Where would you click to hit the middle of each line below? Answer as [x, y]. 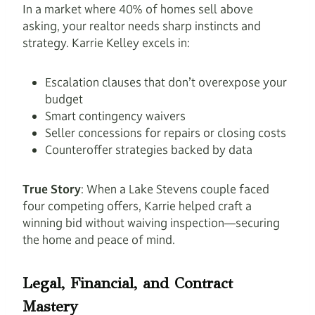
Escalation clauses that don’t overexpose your [166, 82]
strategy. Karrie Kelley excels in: [106, 43]
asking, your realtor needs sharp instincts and [142, 26]
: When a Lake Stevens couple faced [175, 189]
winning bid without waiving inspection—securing [151, 223]
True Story [52, 189]
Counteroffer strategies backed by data [149, 150]
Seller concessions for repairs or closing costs [166, 133]
